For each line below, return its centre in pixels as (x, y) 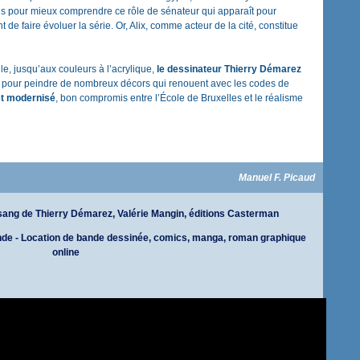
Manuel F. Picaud (277, 178)
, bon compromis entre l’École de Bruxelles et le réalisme (179, 98)
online (65, 252)
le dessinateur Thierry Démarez (229, 69)
